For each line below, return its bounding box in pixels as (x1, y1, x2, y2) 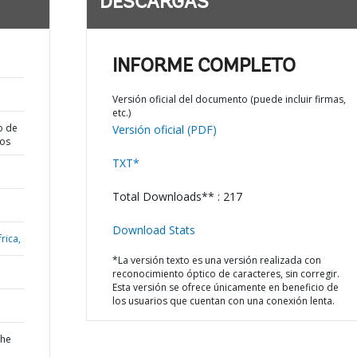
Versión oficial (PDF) (112, 122, 217, 137)
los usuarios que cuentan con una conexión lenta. (112, 294, 335, 308)
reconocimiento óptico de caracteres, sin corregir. (112, 267, 339, 280)
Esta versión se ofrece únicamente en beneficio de (112, 280, 339, 294)
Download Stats (112, 222, 195, 237)
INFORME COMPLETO (112, 57, 296, 76)
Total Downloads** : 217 (112, 189, 242, 204)
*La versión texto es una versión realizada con (112, 253, 321, 267)
